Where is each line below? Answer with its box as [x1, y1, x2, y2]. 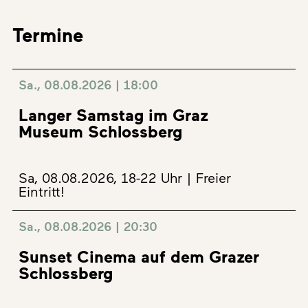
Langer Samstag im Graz [19, 104, 208, 124]
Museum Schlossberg [19, 121, 182, 141]
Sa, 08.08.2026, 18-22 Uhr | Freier [19, 169, 231, 186]
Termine [12, 23, 83, 46]
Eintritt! [19, 183, 65, 199]
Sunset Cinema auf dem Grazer [19, 246, 259, 266]
